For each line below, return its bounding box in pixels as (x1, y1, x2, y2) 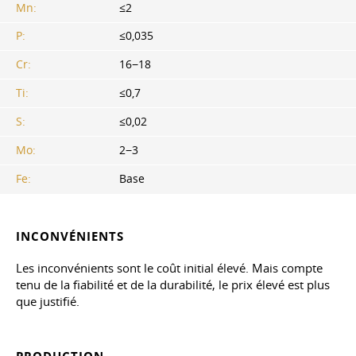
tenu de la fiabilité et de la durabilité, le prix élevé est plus (16, 276, 330, 292)
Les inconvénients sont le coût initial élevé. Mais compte (16, 259, 323, 276)
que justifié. (16, 292, 79, 309)
